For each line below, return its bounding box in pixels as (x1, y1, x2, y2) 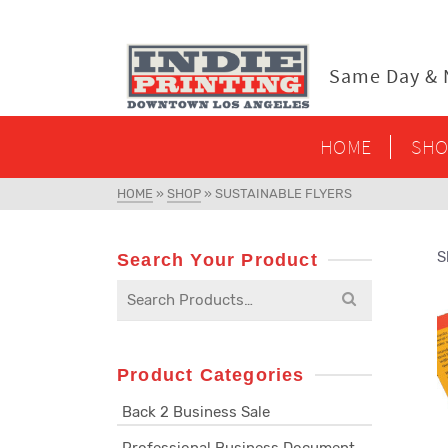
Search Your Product (117, 250, 318, 270)
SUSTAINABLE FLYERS (215, 186, 352, 201)
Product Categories (117, 365, 305, 385)
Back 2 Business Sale (122, 403, 270, 421)
